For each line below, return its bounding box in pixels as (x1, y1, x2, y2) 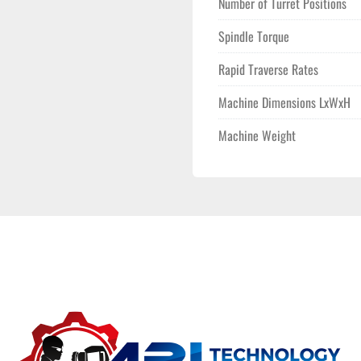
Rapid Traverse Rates (218, 60, 318, 79)
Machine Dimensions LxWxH (218, 93, 351, 112)
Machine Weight (218, 126, 296, 145)
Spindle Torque (218, 27, 289, 46)
